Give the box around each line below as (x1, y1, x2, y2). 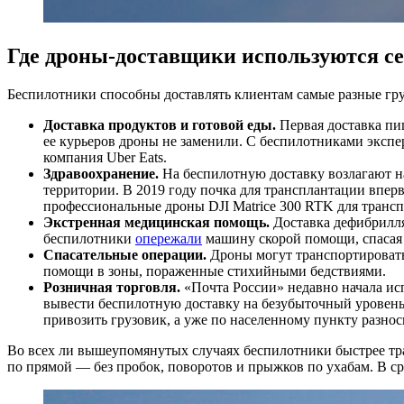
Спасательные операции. (43, 247, 210, 263)
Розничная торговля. (43, 280, 184, 296)
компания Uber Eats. (43, 150, 167, 166)
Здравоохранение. (43, 166, 162, 182)
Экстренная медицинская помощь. (43, 215, 273, 231)
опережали (135, 231, 202, 247)
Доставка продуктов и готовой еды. (43, 117, 280, 133)
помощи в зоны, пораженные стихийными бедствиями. (43, 263, 386, 280)
